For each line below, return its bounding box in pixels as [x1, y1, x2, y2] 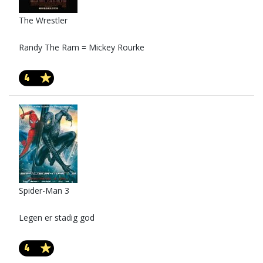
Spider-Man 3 [19, 185, 69, 196]
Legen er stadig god [19, 212, 95, 223]
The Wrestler [19, 15, 68, 26]
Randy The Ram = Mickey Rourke [19, 42, 144, 53]
